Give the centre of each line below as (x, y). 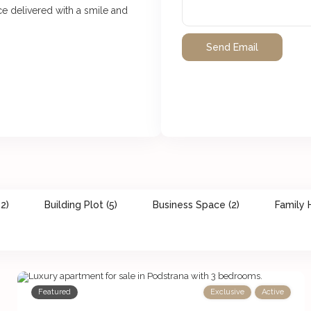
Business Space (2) (196, 205)
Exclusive (227, 292)
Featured (55, 292)
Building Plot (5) (81, 205)
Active (272, 292)
